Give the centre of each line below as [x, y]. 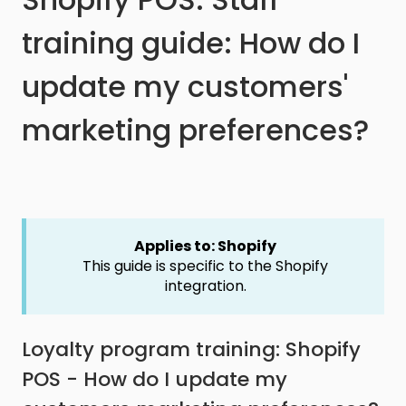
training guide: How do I [191, 43]
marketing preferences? [195, 130]
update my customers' [185, 87]
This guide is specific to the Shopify [205, 266]
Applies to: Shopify [205, 246]
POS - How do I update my [155, 380]
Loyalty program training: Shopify [191, 350]
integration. [205, 285]
